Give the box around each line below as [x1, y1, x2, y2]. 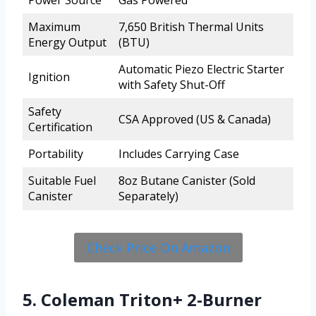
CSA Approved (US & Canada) [119, 111, 271, 127]
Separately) [119, 188, 178, 204]
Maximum [28, 18, 80, 35]
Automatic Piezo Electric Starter [119, 61, 284, 77]
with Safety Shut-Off [119, 76, 225, 92]
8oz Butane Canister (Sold [119, 172, 255, 188]
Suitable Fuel [28, 172, 96, 188]
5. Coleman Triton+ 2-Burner [23, 288, 262, 312]
